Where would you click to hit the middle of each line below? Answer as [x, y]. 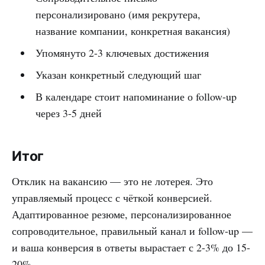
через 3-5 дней [68, 113]
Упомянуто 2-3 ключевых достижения [122, 52]
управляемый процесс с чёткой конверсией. [112, 197]
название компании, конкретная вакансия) [132, 30]
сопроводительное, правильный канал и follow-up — [132, 230]
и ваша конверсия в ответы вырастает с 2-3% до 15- [131, 247]
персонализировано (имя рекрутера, [118, 14]
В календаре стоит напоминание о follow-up [136, 96]
